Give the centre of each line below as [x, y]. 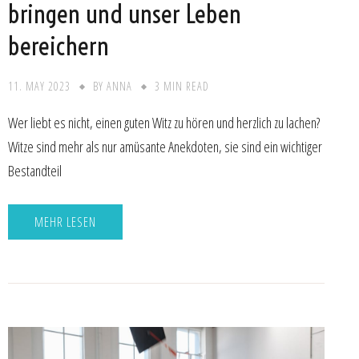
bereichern [58, 46]
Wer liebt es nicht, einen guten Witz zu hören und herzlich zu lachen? [163, 123]
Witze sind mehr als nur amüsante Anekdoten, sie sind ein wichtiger [165, 147]
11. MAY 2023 [39, 87]
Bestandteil [34, 171]
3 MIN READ [182, 87]
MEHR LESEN [65, 222]
